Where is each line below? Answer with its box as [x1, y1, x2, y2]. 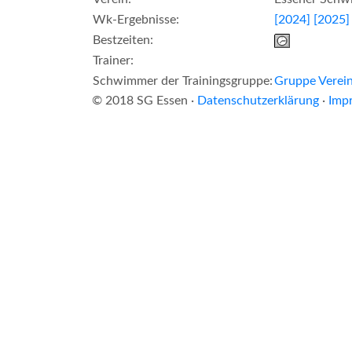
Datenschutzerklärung [197, 93, 319, 107]
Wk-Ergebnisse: [93, 13, 179, 26]
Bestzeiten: [93, 33, 153, 46]
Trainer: [93, 53, 134, 67]
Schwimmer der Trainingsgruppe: [93, 74, 273, 87]
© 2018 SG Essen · [92, 93, 197, 107]
